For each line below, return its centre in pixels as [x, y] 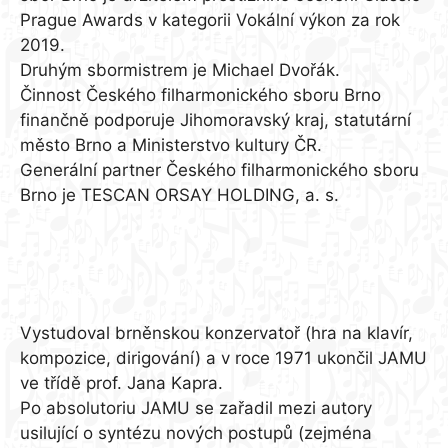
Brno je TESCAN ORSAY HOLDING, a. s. [179, 195]
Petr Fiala [58, 293]
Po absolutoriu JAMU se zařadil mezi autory [196, 408]
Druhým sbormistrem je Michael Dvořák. [180, 70]
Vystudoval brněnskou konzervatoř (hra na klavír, [216, 333]
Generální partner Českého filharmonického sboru [219, 170]
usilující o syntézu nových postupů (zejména [196, 433]
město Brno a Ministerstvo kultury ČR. [171, 145]
